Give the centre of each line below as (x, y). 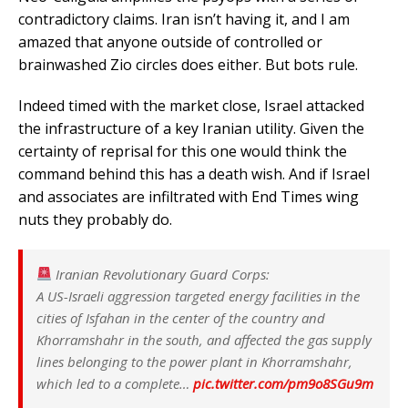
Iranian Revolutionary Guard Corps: (161, 274)
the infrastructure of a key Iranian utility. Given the (191, 128)
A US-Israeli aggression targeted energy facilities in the (198, 296)
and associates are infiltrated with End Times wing (189, 196)
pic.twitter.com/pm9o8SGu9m (283, 383)
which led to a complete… (115, 383)
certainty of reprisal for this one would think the (183, 151)
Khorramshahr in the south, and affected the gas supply (204, 339)
